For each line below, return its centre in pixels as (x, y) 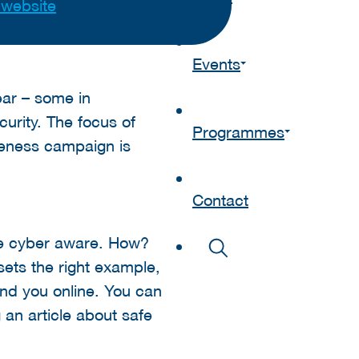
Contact (220, 200)
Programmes (238, 132)
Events (216, 64)
